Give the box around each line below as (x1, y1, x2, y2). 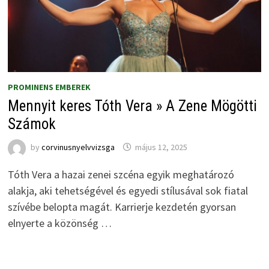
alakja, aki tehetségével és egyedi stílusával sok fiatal (7, 183, 248, 198)
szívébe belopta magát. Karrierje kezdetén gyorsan (7, 199, 236, 214)
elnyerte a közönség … (7, 216, 112, 230)
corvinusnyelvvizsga (41, 141, 115, 153)
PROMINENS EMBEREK (7, 81, 91, 92)
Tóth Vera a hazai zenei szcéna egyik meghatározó (7, 167, 234, 181)
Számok (7, 115, 56, 133)
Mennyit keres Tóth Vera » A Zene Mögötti (7, 97, 257, 115)
